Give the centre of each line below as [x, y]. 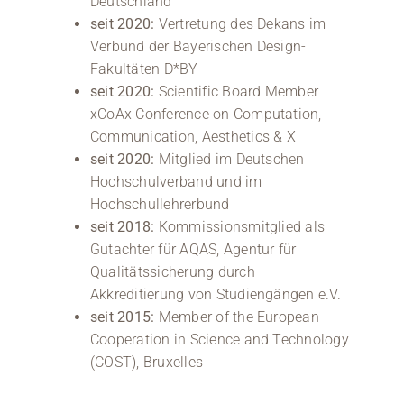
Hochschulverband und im [176, 181]
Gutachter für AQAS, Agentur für [193, 249]
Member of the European [237, 317]
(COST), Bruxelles [147, 362]
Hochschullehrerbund [160, 204]
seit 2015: [122, 317]
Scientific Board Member [237, 91]
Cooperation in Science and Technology [219, 339]
